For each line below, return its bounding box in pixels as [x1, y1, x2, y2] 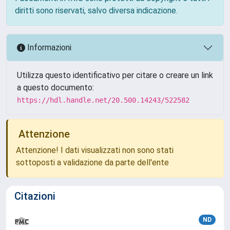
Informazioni [25, 43, 71, 53]
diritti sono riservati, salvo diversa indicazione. [15, 5, 178, 15]
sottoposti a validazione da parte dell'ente [16, 157, 169, 167]
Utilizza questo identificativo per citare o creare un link [17, 70, 213, 80]
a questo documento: [17, 82, 94, 92]
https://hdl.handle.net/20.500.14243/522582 [17, 95, 189, 104]
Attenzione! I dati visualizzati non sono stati [16, 145, 174, 155]
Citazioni [14, 189, 55, 202]
